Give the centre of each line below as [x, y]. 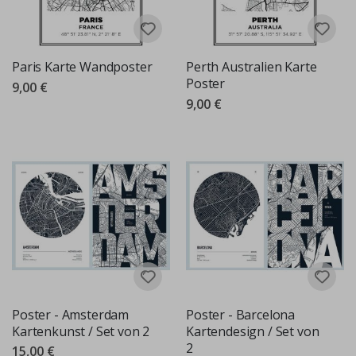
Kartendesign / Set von [253, 331]
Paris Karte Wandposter [82, 66]
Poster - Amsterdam [71, 314]
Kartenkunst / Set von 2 [81, 331]
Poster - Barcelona [241, 314]
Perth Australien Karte [252, 66]
